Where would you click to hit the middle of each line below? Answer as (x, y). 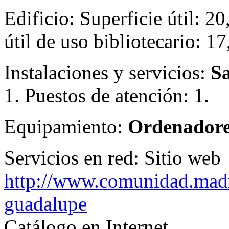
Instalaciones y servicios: (107, 73)
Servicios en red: (74, 158)
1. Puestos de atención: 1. (107, 96)
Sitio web (182, 158)
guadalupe (45, 204)
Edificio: (42, 18)
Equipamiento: (66, 127)
